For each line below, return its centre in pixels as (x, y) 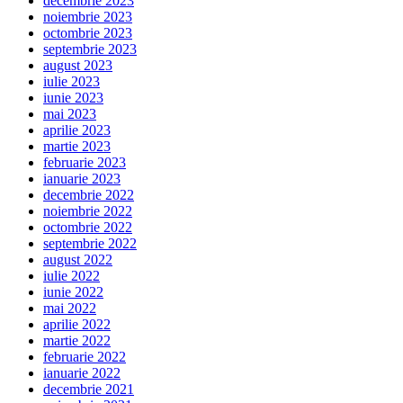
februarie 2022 (85, 356)
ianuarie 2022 (82, 372)
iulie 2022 (72, 275)
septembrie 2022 (90, 243)
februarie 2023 (85, 162)
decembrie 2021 (89, 389)
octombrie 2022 (88, 227)
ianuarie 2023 (82, 178)
